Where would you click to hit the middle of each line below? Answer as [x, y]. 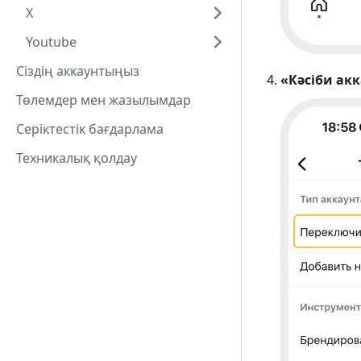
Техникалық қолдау [77, 158]
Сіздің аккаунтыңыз [78, 71]
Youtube [51, 42]
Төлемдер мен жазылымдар [104, 100]
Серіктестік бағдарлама [90, 129]
